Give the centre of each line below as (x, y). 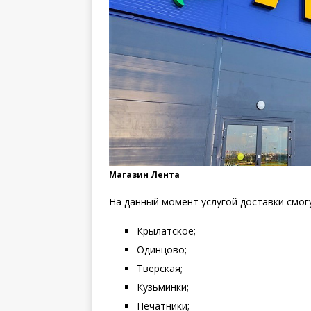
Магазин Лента (144, 174)
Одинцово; (162, 249)
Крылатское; (166, 230)
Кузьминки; (163, 287)
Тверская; (160, 268)
